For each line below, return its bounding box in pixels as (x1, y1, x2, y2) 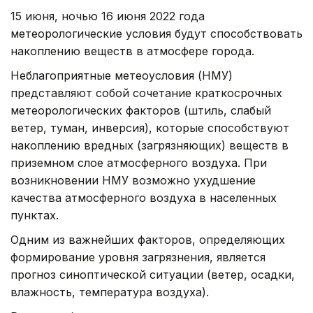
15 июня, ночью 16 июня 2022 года (10, 9, 205, 24)
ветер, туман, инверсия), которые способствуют (10, 121, 289, 136)
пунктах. (10, 208, 59, 223)
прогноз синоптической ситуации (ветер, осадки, (10, 268, 295, 282)
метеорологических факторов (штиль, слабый (10, 103, 271, 118)
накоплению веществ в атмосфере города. (10, 44, 254, 59)
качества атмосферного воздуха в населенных (10, 191, 277, 205)
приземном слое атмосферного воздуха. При (10, 156, 267, 170)
